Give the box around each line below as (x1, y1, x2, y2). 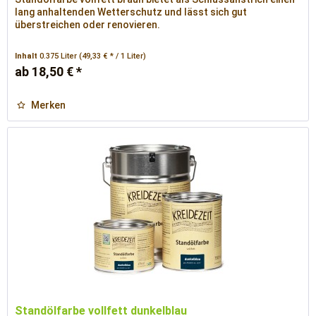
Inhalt (15, 51, 40, 61)
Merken (31, 99, 66, 111)
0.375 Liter (39, 51, 80, 61)
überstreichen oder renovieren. (15, 18, 161, 30)
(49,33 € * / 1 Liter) (79, 51, 147, 61)
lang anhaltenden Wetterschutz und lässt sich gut (15, 6, 248, 18)
